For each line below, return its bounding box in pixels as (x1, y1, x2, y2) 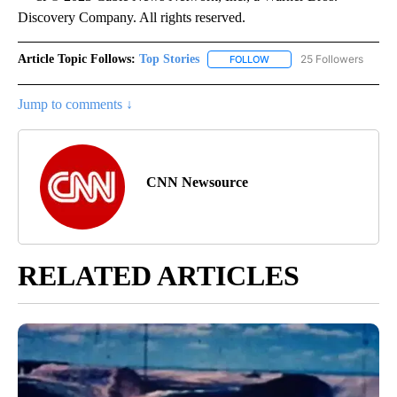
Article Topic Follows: (18, 51, 136, 66)
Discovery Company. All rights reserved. (18, 9, 245, 25)
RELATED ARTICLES (18, 260, 300, 292)
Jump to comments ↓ (18, 97, 133, 113)
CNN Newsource (146, 175, 248, 191)
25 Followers (300, 51, 363, 66)
